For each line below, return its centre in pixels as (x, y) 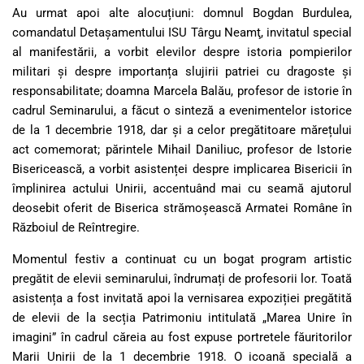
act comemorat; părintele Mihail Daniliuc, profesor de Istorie (182, 149)
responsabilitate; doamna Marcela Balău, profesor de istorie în (182, 91)
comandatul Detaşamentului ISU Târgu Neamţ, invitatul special (182, 32)
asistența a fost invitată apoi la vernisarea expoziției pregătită (182, 298)
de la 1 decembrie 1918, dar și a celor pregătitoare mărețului (182, 130)
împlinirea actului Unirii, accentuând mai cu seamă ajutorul (182, 188)
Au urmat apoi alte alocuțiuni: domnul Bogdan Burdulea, (182, 13)
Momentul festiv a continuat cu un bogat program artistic (182, 259)
